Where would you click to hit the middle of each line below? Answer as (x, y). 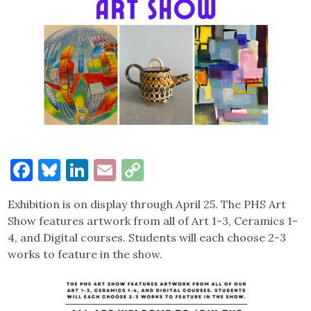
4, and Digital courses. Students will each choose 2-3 (147, 237)
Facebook (81, 169)
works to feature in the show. (88, 254)
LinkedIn (134, 169)
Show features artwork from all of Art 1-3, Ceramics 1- (153, 220)
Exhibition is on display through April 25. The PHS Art (147, 204)
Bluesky (101, 169)
